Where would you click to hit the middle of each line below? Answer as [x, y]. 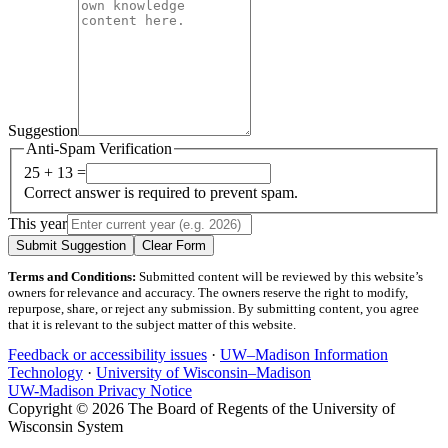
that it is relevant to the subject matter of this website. [152, 325]
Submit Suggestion [71, 246]
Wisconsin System [65, 427]
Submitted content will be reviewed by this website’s [279, 277]
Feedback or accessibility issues [107, 355]
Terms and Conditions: [72, 277]
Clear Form [174, 246]
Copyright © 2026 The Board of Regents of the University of [201, 409]
